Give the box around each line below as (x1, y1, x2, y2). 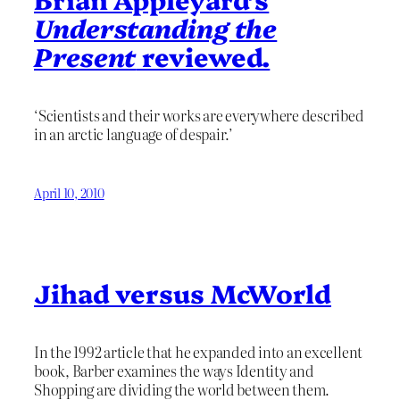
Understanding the (34, 10, 278, 46)
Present (34, 38, 137, 74)
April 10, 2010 (34, 184, 104, 203)
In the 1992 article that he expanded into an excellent (34, 340, 363, 362)
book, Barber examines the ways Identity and (34, 359, 314, 381)
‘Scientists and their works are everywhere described (34, 104, 364, 127)
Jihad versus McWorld (34, 274, 331, 310)
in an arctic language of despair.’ (34, 123, 233, 146)
